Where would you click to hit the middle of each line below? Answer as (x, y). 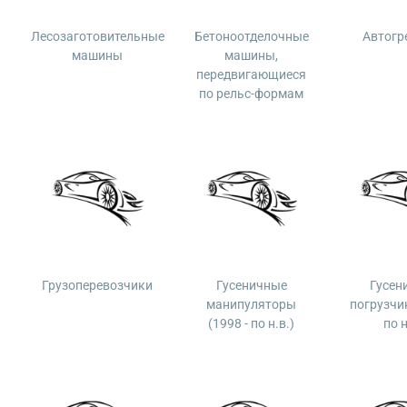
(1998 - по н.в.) (252, 323)
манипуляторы (252, 304)
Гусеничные (251, 285)
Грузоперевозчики (98, 285)
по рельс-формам (252, 94)
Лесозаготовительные (97, 36)
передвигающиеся (252, 74)
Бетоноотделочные (251, 36)
